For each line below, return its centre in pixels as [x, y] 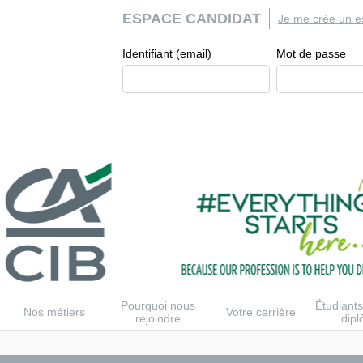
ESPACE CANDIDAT [192, 19]
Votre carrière [261, 312]
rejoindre [158, 319]
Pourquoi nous [158, 306]
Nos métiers [54, 312]
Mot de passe [311, 53]
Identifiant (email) [167, 53]
